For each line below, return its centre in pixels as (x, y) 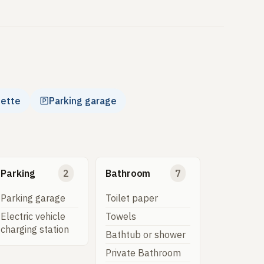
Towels (121, 217)
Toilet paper (132, 198)
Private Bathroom (143, 253)
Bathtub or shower (146, 235)
